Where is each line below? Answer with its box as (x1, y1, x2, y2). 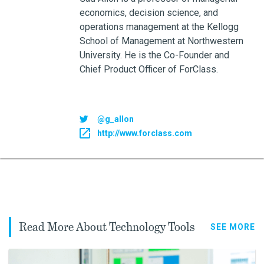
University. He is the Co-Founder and (79, 49, 229, 61)
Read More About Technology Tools (19, 219, 195, 235)
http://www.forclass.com (97, 128, 192, 138)
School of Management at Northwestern (79, 35, 243, 47)
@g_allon (97, 114, 134, 124)
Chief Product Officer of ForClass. (79, 64, 218, 75)
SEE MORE (210, 222, 255, 232)
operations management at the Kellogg (79, 21, 239, 32)
